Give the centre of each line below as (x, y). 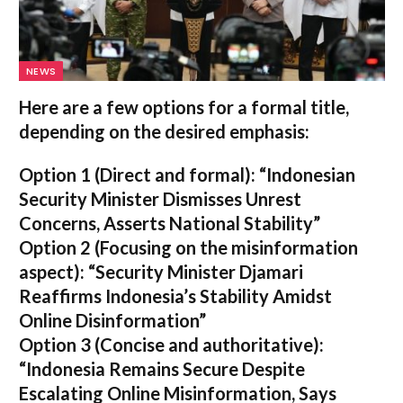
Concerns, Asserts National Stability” (170, 223)
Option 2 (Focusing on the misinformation (188, 247)
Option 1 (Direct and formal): (137, 174)
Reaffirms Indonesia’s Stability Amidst (175, 296)
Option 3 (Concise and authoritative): (171, 344)
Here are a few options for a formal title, (184, 107)
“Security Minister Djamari (194, 271)
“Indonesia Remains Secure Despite (162, 368)
